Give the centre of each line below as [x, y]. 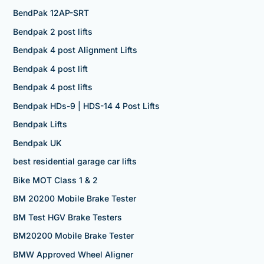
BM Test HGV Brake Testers [67, 217]
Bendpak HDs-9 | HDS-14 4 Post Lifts [86, 105]
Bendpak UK [37, 143]
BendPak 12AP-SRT [51, 13]
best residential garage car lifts [75, 161]
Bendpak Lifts [40, 124]
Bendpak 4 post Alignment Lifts [75, 50]
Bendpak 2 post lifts [52, 31]
